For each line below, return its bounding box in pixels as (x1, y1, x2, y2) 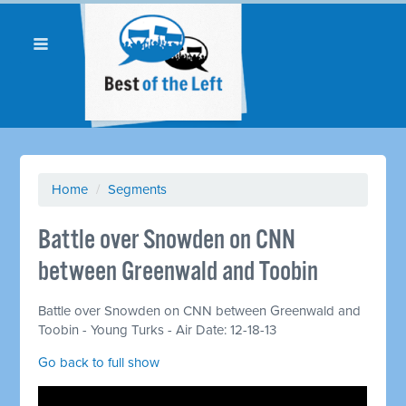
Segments (108, 180, 168, 198)
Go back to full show (38, 353, 160, 371)
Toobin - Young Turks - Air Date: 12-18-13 (38, 321, 277, 338)
